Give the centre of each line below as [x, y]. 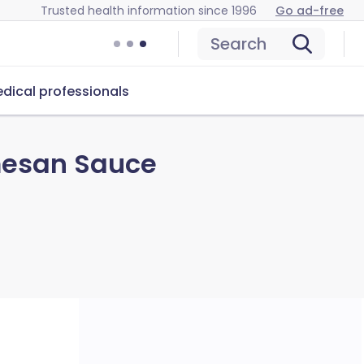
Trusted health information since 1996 [149, 10]
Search [238, 44]
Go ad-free [310, 10]
